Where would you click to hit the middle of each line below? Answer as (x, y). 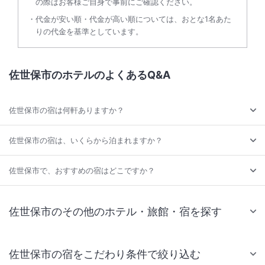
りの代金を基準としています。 (89, 31)
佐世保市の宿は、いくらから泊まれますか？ (86, 140)
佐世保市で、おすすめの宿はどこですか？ (82, 170)
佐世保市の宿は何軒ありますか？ (67, 110)
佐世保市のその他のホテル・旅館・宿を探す (115, 211)
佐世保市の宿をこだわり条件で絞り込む (105, 254)
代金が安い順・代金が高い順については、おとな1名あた (133, 19)
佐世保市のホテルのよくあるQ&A (90, 75)
